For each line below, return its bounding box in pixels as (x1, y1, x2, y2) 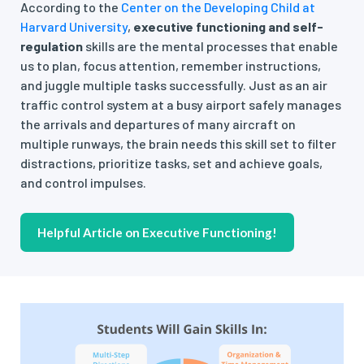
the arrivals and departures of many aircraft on (20, 116, 296, 132)
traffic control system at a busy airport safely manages (20, 97, 341, 113)
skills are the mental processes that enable (83, 38, 338, 54)
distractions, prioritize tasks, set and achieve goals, (20, 155, 323, 171)
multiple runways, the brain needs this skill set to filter (20, 136, 336, 152)
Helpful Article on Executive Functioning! (37, 225, 277, 240)
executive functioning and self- (133, 19, 323, 35)
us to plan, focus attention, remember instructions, (20, 58, 321, 74)
